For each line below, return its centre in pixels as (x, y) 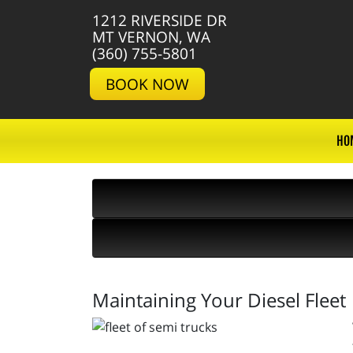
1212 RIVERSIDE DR (160, 20)
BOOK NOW (147, 84)
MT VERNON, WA (151, 37)
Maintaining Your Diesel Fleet (219, 300)
